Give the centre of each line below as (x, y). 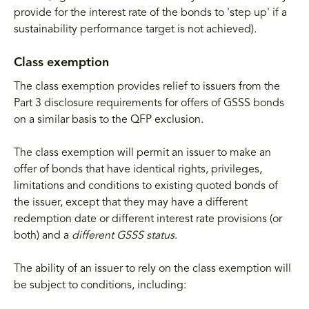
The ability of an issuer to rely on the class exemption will (152, 269)
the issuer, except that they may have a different (131, 202)
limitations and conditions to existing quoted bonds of (146, 186)
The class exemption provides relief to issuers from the (147, 87)
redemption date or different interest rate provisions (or (148, 219)
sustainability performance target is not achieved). (137, 29)
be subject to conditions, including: (101, 285)
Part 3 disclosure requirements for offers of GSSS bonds (149, 103)
